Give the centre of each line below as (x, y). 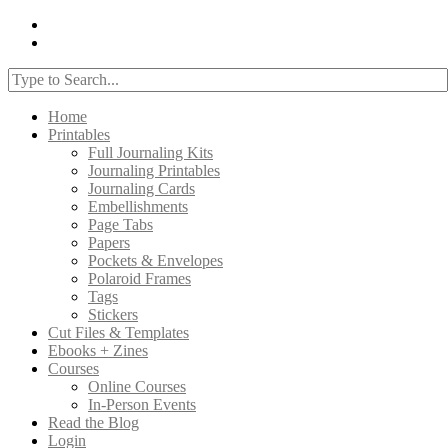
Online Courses (137, 386)
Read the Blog (93, 422)
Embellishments (138, 206)
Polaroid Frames (139, 278)
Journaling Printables (154, 170)
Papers (109, 242)
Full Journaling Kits (150, 152)
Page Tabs (120, 224)
